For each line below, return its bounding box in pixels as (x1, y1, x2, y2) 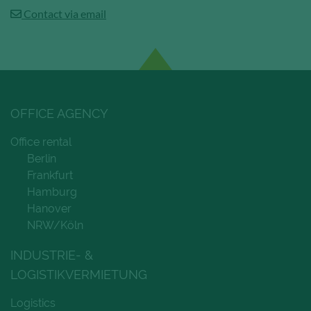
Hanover (27, 201, 72, 215)
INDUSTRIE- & (10, 247, 93, 262)
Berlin (27, 151, 56, 165)
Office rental (10, 135, 72, 149)
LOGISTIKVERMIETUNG (10, 267, 147, 282)
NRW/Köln (27, 218, 83, 232)
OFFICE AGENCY (10, 106, 108, 121)
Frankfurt (27, 168, 73, 182)
